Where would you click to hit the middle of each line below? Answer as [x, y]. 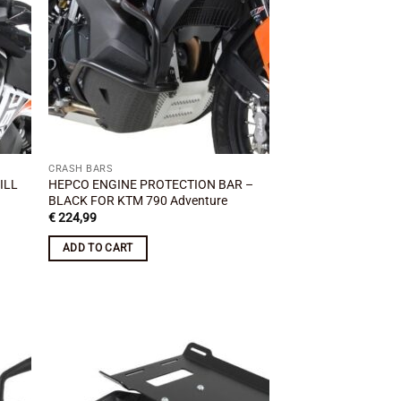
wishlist [238, 359]
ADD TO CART [98, 247]
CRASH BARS [81, 169]
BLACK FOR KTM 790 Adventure [138, 201]
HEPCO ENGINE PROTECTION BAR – [151, 185]
